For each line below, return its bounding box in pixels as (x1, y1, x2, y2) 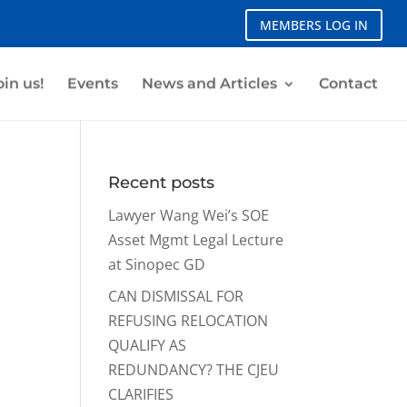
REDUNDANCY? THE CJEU (108, 360, 280, 381)
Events (67, 74, 118, 93)
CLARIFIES (108, 384, 174, 405)
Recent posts (108, 173, 215, 194)
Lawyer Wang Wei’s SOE (108, 205, 270, 226)
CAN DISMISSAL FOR (108, 286, 244, 307)
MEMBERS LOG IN (260, 16, 369, 35)
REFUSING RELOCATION (108, 311, 269, 332)
